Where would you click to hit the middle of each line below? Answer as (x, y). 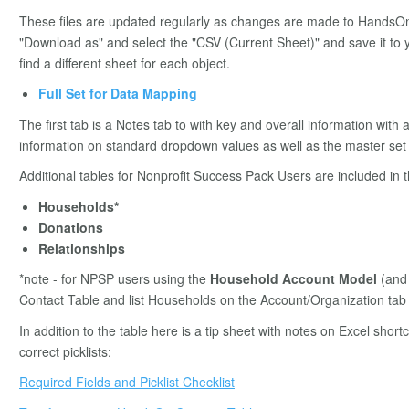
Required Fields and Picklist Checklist (127, 382)
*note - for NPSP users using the (115, 279)
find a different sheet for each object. (125, 63)
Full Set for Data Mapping (118, 94)
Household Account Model (294, 279)
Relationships (82, 248)
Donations (71, 227)
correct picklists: (65, 351)
